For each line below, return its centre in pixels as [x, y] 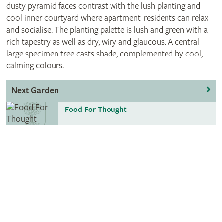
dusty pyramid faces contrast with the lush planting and [103, 6]
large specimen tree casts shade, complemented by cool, [104, 54]
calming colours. [35, 66]
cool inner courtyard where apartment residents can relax [107, 18]
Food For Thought [96, 110]
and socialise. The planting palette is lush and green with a [107, 30]
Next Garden [35, 91]
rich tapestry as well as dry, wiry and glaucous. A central [103, 42]
